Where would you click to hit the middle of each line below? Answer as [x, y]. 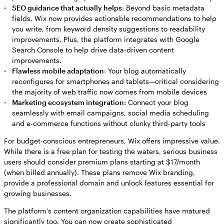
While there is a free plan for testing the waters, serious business [111, 151]
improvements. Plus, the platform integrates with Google [106, 39]
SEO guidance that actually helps [67, 8]
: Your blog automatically [145, 71]
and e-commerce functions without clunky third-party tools [109, 123]
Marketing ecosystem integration [68, 102]
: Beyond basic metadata [163, 8]
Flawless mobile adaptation [58, 71]
